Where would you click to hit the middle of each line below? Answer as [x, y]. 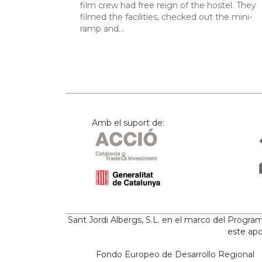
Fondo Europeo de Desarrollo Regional [175, 254]
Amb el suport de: [128, 123]
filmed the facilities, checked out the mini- [166, 17]
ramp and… [102, 29]
